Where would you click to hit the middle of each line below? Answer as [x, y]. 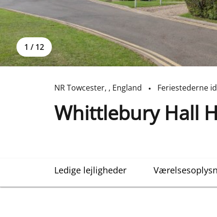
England [127, 88]
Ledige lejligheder [90, 170]
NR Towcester [79, 88]
